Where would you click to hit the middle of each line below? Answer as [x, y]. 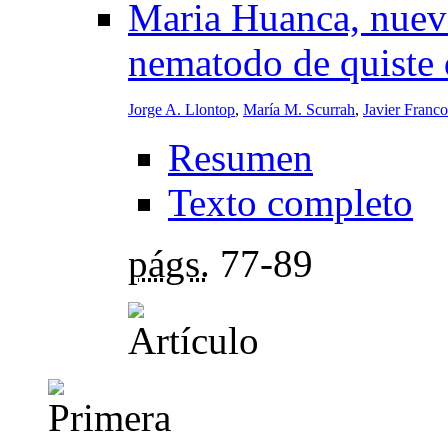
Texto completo [290, 203]
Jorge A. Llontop [181, 110]
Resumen [240, 158]
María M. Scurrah [299, 110]
